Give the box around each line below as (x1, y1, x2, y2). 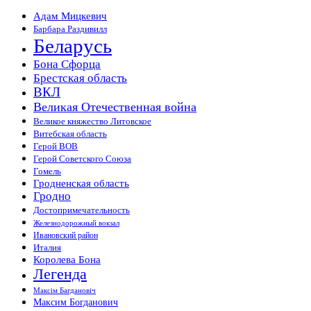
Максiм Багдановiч (33, 286, 96, 294)
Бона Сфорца (33, 57, 101, 71)
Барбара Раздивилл (33, 24, 107, 34)
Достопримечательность (33, 205, 130, 215)
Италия (33, 242, 61, 253)
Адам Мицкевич (33, 10, 107, 22)
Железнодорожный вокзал (33, 219, 119, 227)
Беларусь (33, 34, 112, 57)
